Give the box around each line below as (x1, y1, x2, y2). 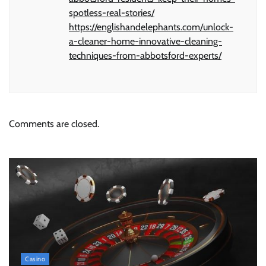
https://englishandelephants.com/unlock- (69, 21, 233, 33)
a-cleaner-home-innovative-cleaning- (69, 36, 222, 47)
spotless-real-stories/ (69, 7, 154, 19)
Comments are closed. (9, 118, 99, 130)
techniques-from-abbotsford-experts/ (69, 50, 221, 62)
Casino (25, 255, 45, 264)
